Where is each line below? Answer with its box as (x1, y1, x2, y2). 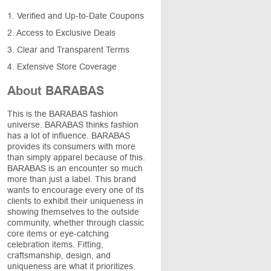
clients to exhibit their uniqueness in (7, 196, 143, 206)
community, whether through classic (7, 218, 144, 227)
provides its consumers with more (7, 142, 135, 151)
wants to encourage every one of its (7, 185, 144, 195)
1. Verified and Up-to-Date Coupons (7, 11, 144, 21)
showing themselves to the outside (7, 207, 139, 217)
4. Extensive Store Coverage (7, 62, 117, 71)
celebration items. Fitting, (7, 240, 103, 249)
